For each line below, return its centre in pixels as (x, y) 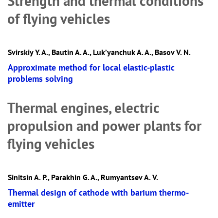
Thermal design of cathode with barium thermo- (98, 192)
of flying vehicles (59, 19)
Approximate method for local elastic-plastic (91, 67)
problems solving (40, 79)
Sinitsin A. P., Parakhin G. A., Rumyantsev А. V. (83, 177)
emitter (21, 204)
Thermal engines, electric (83, 108)
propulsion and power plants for (104, 126)
